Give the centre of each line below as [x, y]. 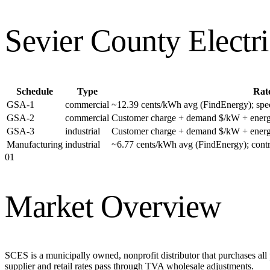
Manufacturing [35, 144]
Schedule [35, 91]
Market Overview [113, 206]
